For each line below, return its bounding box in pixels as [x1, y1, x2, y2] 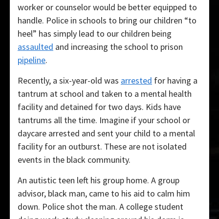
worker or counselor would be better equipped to [18, 1, 197, 13]
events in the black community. [18, 154, 131, 166]
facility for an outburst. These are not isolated [18, 141, 187, 153]
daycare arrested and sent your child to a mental [18, 128, 195, 139]
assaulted [18, 41, 53, 53]
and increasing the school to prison [53, 41, 183, 53]
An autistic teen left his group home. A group [18, 175, 179, 186]
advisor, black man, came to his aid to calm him [18, 188, 190, 199]
